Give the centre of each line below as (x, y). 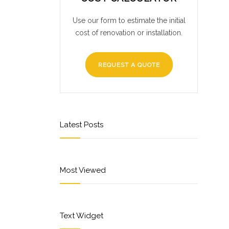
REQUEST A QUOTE (129, 65)
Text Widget (82, 216)
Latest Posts (82, 125)
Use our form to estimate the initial (129, 20)
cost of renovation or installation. (129, 33)
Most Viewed (83, 170)
